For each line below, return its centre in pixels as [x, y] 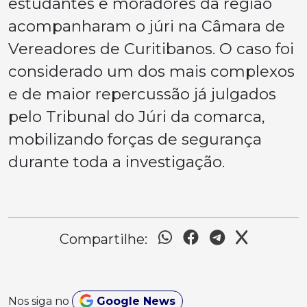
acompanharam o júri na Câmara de [147, 26]
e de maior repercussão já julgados [142, 94]
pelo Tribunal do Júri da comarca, [137, 116]
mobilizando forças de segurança [135, 139]
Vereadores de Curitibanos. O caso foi [151, 48]
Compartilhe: [103, 239]
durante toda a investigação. [116, 161]
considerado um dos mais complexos [151, 71]
